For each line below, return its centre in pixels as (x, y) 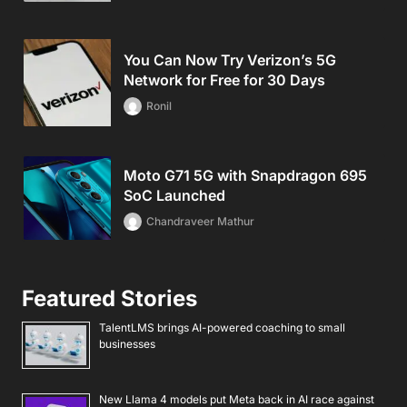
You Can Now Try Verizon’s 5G (230, 60)
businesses (127, 343)
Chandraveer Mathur (200, 221)
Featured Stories (109, 298)
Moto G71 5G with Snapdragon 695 (245, 175)
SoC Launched (174, 195)
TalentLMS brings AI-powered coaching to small (222, 327)
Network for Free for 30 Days (224, 79)
